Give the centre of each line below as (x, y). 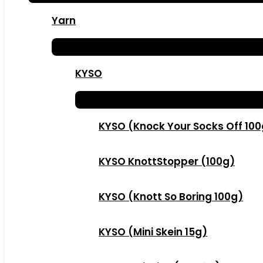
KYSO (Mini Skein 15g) (153, 232)
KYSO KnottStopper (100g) (167, 161)
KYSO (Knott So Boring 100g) (171, 197)
